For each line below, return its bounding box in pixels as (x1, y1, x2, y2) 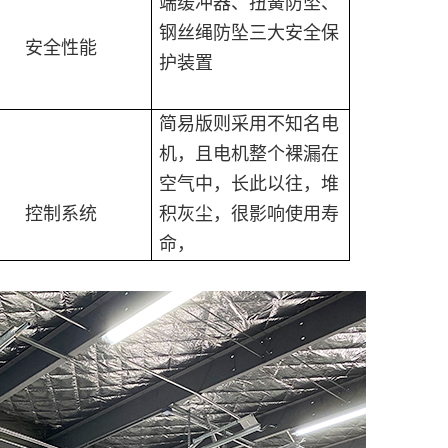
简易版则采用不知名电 (159, 113, 340, 134)
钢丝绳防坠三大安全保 (159, 22, 340, 43)
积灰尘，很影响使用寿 (159, 203, 340, 224)
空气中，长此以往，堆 (159, 173, 340, 194)
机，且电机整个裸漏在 (159, 143, 340, 164)
